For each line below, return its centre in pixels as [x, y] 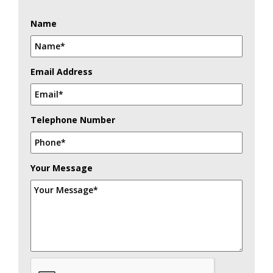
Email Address [62, 72]
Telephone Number [73, 120]
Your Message [62, 168]
